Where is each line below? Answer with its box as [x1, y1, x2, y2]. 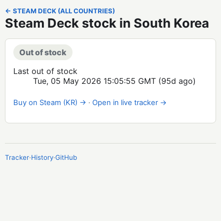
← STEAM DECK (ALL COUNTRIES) [5, 7, 115, 15]
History [31, 153, 53, 161]
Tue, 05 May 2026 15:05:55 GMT [33, 76, 156, 86]
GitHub [55, 153, 77, 161]
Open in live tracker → [92, 98, 167, 107]
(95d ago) [156, 76, 196, 86]
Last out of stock [13, 66, 77, 76]
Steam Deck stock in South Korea [5, 15, 209, 31]
